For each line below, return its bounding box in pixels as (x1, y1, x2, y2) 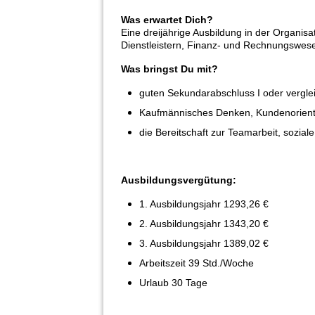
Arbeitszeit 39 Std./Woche (139, 257, 254, 269)
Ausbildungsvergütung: (121, 174, 236, 186)
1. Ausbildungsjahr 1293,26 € (139, 198, 269, 210)
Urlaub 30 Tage (139, 276, 207, 288)
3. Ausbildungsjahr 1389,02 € (139, 237, 269, 249)
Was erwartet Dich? (121, 13, 213, 25)
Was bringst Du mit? (121, 63, 218, 75)
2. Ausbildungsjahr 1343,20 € (139, 217, 269, 229)
